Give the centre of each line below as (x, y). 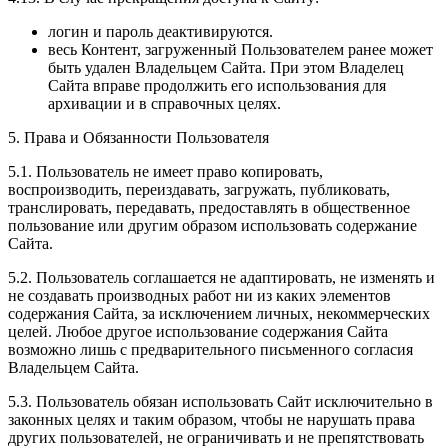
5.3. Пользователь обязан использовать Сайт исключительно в (220, 402)
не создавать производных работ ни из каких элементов (199, 296)
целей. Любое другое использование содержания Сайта (198, 332)
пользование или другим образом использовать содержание (212, 226)
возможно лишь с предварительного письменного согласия (210, 350)
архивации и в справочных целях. (164, 104)
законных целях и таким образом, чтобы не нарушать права (211, 420)
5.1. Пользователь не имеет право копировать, (165, 172)
